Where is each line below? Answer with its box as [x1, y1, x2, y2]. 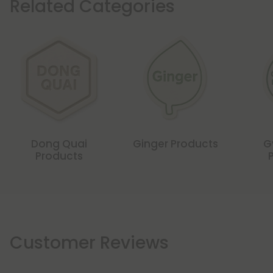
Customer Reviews [10, 231, 169, 255]
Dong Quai [30, 136, 87, 152]
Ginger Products [132, 136, 218, 152]
